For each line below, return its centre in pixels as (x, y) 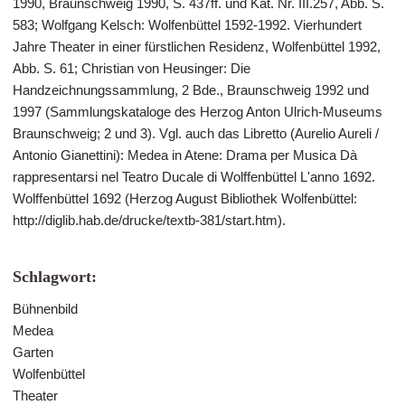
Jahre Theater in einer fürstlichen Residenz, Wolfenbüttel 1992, (197, 47)
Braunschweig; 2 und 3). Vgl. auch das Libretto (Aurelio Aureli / (196, 133)
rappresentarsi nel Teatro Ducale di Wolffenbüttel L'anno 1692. (194, 177)
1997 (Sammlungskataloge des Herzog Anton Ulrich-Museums (198, 112)
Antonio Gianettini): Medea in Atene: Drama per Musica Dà (185, 155)
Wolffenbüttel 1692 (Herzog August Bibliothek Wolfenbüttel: (185, 198)
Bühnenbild (45, 309)
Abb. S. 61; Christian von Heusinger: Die (132, 68)
